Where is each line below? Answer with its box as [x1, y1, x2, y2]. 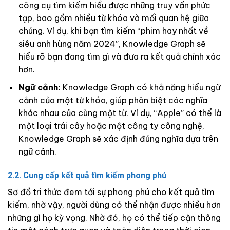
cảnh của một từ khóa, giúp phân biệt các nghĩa [18, 94, 207, 105]
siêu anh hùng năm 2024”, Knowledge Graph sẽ [18, 39, 206, 49]
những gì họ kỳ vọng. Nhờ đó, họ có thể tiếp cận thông [8, 212, 221, 223]
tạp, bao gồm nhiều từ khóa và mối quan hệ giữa [18, 13, 209, 24]
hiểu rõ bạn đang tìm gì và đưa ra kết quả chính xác [18, 51, 221, 62]
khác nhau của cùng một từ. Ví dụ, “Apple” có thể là [18, 107, 221, 118]
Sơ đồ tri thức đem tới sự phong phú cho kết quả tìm [8, 186, 215, 197]
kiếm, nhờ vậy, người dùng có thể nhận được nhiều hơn [8, 199, 221, 210]
